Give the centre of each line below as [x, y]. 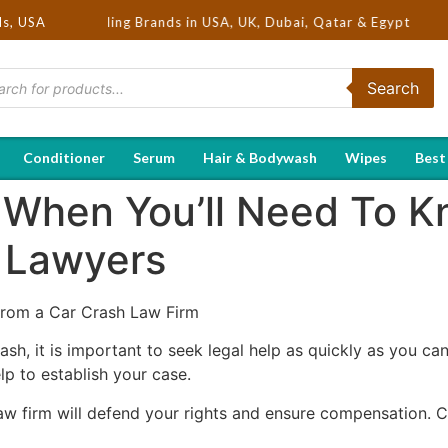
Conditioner [64, 157]
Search [392, 88]
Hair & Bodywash [260, 157]
